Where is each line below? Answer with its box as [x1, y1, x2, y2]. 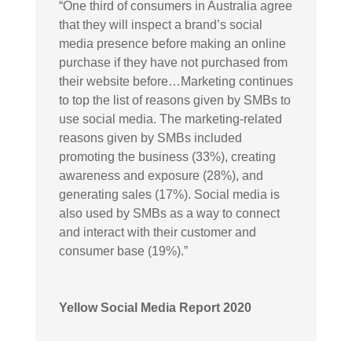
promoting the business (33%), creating [58, 149, 276, 163]
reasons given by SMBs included [58, 130, 242, 145]
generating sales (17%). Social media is [58, 187, 280, 201]
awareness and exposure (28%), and [58, 168, 263, 182]
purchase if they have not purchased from [58, 55, 288, 69]
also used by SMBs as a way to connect [58, 206, 280, 220]
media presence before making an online [58, 36, 286, 50]
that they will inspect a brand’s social [58, 17, 262, 31]
